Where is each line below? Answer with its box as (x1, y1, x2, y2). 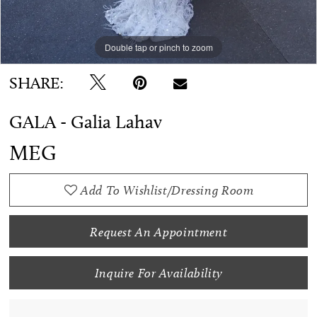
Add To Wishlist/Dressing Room (80, 183, 254, 198)
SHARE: (9, 73, 64, 93)
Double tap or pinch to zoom (104, 40, 213, 53)
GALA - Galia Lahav (9, 111, 163, 134)
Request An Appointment (90, 224, 228, 239)
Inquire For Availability (94, 265, 224, 281)
